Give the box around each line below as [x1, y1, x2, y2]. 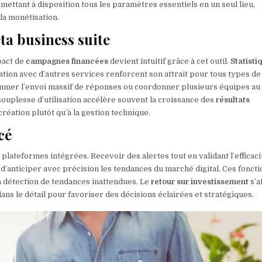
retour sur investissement [151, 177, 249, 187]
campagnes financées [26, 56, 109, 65]
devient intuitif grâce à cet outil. [108, 56, 231, 65]
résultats [216, 95, 250, 104]
